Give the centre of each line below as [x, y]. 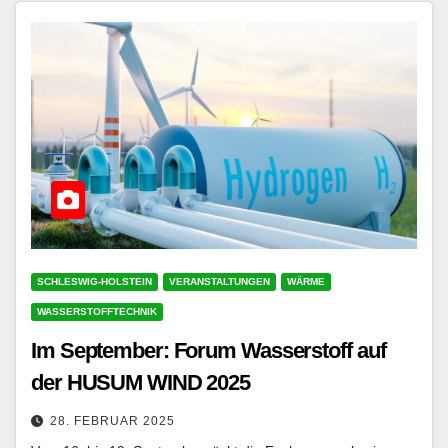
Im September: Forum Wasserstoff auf [208, 350]
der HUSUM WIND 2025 [141, 382]
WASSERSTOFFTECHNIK [97, 311]
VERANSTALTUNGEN [219, 281]
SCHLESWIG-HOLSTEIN [94, 281]
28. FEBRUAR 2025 [112, 420]
